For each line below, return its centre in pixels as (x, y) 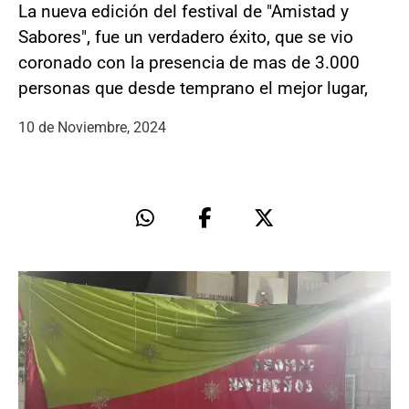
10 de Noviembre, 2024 (92, 127)
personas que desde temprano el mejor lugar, (193, 88)
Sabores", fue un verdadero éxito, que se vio (186, 37)
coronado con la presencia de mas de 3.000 (189, 62)
